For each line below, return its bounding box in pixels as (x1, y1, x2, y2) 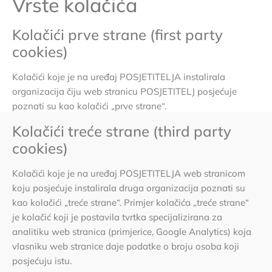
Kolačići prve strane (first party (12, 25, 223, 44)
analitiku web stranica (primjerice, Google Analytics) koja (12, 225, 251, 237)
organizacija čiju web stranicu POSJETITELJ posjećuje (12, 86, 237, 98)
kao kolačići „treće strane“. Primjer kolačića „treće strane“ (12, 196, 249, 208)
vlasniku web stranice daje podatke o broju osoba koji (12, 240, 239, 252)
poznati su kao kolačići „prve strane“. (12, 100, 166, 112)
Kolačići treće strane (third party (12, 121, 231, 140)
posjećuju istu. (12, 254, 72, 267)
